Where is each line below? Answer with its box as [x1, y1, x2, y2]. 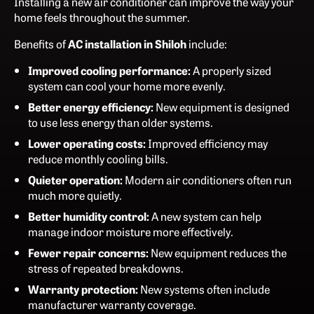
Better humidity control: [28, 207, 149, 224]
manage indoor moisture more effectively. [28, 223, 233, 239]
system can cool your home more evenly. [28, 77, 226, 93]
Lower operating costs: [28, 135, 146, 151]
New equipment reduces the [149, 244, 287, 260]
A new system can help [149, 207, 261, 224]
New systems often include [138, 280, 270, 296]
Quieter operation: [28, 171, 123, 187]
